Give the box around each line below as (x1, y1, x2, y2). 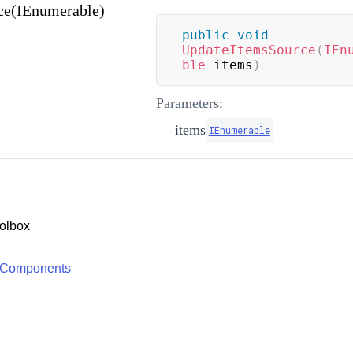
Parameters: (155, 95, 223, 111)
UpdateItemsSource (181, 42, 316, 58)
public (181, 27, 229, 43)
